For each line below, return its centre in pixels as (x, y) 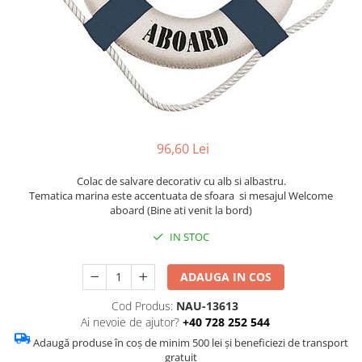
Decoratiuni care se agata (82, 76)
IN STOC (188, 237)
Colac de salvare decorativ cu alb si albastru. (181, 181)
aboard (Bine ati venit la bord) (181, 210)
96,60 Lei (183, 149)
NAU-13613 (207, 306)
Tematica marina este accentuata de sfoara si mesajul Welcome (181, 196)
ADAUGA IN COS (226, 277)
